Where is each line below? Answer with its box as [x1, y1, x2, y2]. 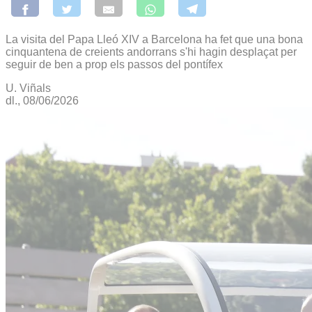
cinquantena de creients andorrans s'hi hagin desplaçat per [6, 45, 297, 58]
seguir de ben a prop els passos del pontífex [6, 58, 223, 70]
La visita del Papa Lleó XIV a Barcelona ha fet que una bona [6, 33, 303, 45]
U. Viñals [6, 81, 51, 94]
